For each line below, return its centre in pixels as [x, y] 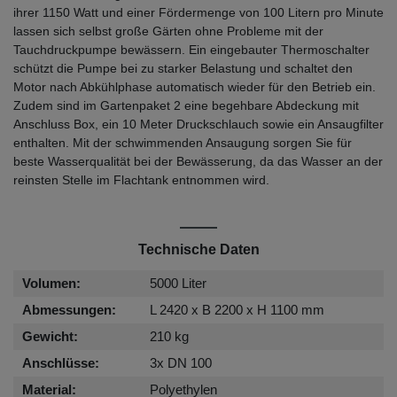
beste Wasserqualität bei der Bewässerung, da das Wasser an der [198, 161]
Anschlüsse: [61, 362]
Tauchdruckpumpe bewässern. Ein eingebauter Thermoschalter [191, 49]
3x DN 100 [181, 362]
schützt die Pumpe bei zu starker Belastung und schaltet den [183, 68]
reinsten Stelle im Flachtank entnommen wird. [141, 179]
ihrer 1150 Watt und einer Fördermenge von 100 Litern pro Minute [198, 12]
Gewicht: [50, 336]
